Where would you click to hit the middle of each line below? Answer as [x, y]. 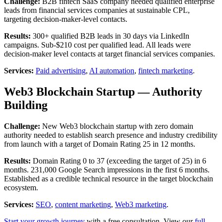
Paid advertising [61, 70]
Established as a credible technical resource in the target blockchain [109, 178]
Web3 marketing [141, 204]
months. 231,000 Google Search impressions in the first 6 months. [107, 169]
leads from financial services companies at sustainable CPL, [97, 10]
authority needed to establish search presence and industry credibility [111, 135]
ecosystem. [21, 187]
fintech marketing [166, 70]
